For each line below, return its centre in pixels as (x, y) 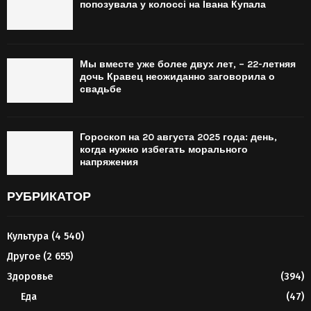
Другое (24, 256)
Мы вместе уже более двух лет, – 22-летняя (188, 65)
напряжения (109, 162)
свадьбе (101, 90)
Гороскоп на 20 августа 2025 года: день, (178, 137)
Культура (28, 236)
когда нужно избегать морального (164, 149)
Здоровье (30, 276)
